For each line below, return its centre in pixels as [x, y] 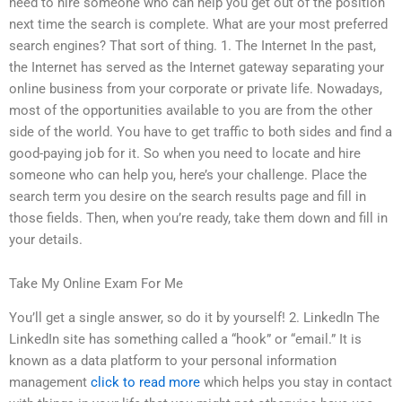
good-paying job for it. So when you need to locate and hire [185, 153]
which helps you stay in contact [296, 383]
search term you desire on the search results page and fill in [188, 196]
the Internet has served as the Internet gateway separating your [197, 67]
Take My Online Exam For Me [96, 284]
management [50, 383]
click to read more [145, 383]
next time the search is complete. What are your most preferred [198, 24]
